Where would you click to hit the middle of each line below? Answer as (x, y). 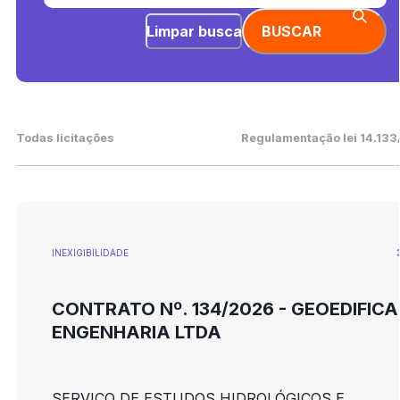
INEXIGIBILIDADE (90, 252)
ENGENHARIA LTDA (136, 333)
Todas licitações (65, 138)
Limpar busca (194, 31)
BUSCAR (292, 31)
